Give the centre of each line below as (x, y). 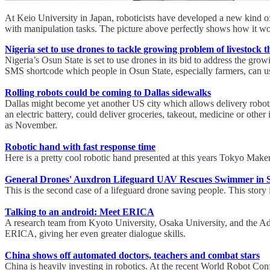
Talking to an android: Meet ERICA (80, 212)
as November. (31, 125)
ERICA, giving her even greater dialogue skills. (95, 234)
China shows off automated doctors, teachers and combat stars (132, 256)
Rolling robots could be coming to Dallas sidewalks (108, 93)
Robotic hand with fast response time (80, 147)
